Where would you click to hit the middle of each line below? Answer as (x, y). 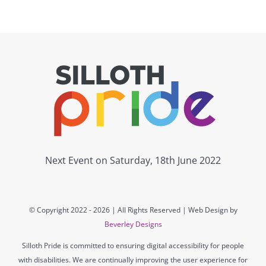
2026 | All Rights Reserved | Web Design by (165, 210)
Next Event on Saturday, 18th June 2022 (133, 160)
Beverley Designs (133, 224)
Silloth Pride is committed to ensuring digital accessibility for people (133, 245)
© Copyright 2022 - (61, 210)
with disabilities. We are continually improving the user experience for (133, 259)
